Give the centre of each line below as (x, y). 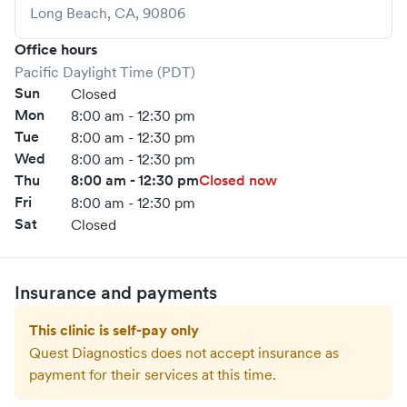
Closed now (238, 180)
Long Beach (69, 13)
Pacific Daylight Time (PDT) (105, 72)
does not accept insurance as (243, 352)
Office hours (56, 50)
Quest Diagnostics (88, 352)
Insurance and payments (116, 293)
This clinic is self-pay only (114, 330)
